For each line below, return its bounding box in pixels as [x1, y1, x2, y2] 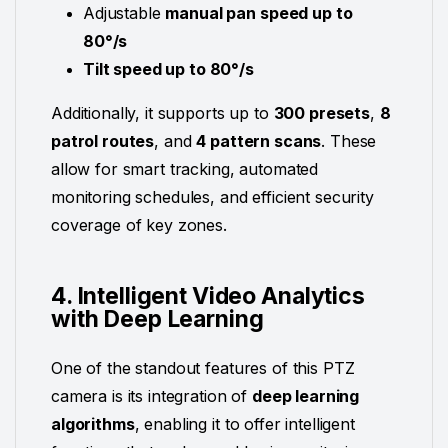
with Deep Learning [51, 305, 264, 334]
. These [321, 131, 377, 152]
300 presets [273, 103, 370, 124]
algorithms [51, 414, 135, 435]
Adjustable [83, 3, 166, 24]
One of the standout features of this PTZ [51, 358, 355, 379]
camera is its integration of [51, 386, 252, 407]
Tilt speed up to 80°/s [83, 59, 254, 80]
